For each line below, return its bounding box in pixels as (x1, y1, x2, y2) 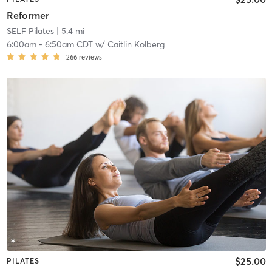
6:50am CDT (44, 38, 93, 50)
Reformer (6, 8, 49, 21)
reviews (78, 52, 102, 61)
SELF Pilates (6, 25, 54, 36)
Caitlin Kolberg (107, 38, 165, 50)
